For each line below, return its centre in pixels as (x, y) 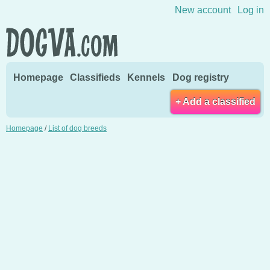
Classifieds (96, 77)
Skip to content (135, 8)
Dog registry (200, 77)
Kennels (146, 77)
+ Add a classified (215, 101)
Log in (251, 10)
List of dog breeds (77, 128)
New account (202, 10)
